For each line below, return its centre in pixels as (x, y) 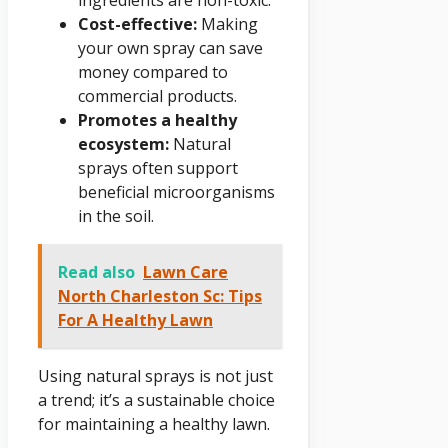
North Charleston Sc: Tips (160, 295)
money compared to (153, 71)
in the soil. (116, 215)
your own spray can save (170, 47)
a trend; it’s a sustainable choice (156, 399)
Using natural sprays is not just (155, 375)
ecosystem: (123, 143)
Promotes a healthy (157, 119)
